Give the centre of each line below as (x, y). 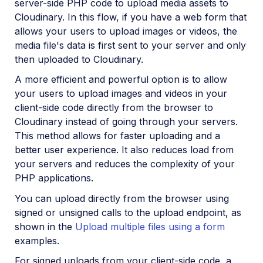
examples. (37, 240)
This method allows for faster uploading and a (117, 136)
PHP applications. (54, 178)
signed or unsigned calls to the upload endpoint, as (128, 212)
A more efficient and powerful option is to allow (121, 80)
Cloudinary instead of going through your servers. (126, 122)
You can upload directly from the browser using (122, 198)
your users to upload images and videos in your (121, 94)
